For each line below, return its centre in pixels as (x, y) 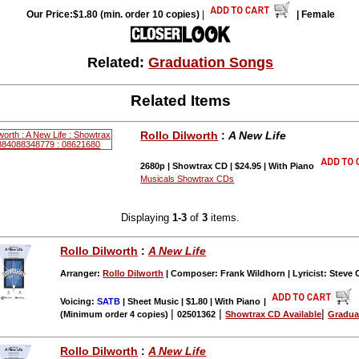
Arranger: (82, 273)
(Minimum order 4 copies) (116, 314)
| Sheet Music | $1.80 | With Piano (191, 301)
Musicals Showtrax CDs (188, 178)
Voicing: (79, 301)
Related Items (180, 101)
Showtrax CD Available (274, 314)
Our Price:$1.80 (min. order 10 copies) (113, 15)
